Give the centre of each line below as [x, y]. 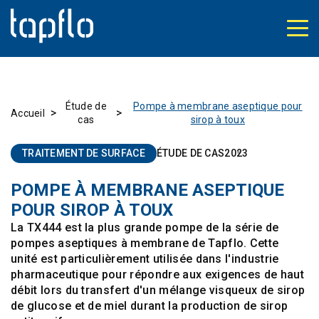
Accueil [28, 113]
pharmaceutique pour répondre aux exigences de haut [158, 274]
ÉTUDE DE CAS [190, 153]
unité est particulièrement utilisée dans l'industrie [145, 259]
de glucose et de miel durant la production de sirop [150, 306]
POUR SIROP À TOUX [92, 210]
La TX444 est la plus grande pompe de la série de [145, 228]
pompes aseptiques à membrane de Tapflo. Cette [145, 243]
